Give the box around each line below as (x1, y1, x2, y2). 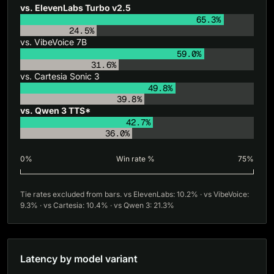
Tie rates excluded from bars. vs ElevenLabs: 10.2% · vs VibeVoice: (20, 190, 249, 199)
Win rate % (116, 154, 155, 163)
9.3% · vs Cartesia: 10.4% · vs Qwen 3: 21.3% (20, 201, 174, 210)
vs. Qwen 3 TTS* (20, 105, 91, 116)
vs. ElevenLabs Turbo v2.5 (20, 2, 131, 13)
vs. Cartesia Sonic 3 (20, 71, 100, 81)
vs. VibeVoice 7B (20, 37, 87, 47)
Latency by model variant (20, 253, 138, 265)
